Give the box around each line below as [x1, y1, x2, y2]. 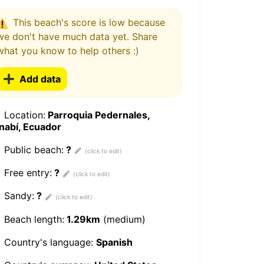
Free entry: [1, 167, 52, 179]
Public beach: [1, 144, 64, 156]
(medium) [100, 213, 146, 225]
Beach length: [1, 213, 65, 225]
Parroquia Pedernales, [45, 108, 150, 121]
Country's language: [1, 236, 97, 248]
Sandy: [1, 190, 35, 202]
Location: [1, 108, 46, 121]
